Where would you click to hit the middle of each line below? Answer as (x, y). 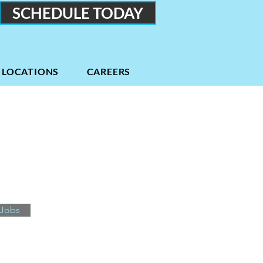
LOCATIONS (31, 71)
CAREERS (109, 71)
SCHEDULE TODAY (78, 13)
